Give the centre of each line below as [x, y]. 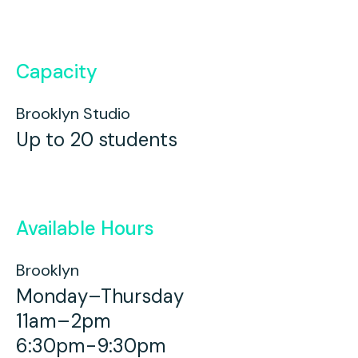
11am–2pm [64, 321]
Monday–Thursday [100, 296]
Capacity [57, 72]
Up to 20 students [97, 140]
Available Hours [85, 229]
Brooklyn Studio [73, 114]
